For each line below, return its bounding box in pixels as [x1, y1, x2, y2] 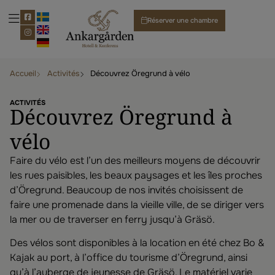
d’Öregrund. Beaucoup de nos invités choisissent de [10, 184, 243, 196]
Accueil [10, 69, 36, 79]
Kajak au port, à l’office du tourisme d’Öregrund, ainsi [10, 251, 247, 265]
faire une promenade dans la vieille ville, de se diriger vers [10, 198, 264, 211]
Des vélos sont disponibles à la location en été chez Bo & [10, 236, 265, 250]
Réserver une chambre [147, 16, 219, 25]
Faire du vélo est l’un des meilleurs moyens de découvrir [10, 154, 260, 167]
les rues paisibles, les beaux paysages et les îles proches [10, 169, 262, 182]
